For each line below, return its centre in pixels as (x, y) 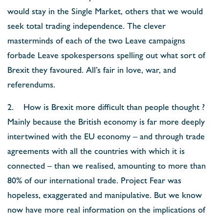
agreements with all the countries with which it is (96, 150)
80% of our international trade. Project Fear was (94, 180)
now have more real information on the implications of (106, 209)
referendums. (31, 84)
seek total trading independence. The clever (87, 25)
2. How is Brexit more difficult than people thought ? (106, 106)
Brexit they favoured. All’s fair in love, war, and (92, 69)
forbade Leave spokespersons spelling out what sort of (106, 55)
